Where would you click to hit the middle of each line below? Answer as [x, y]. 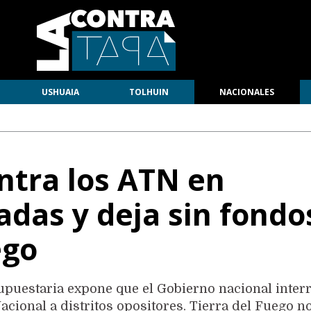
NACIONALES [247, 92]
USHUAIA [60, 92]
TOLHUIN [149, 92]
